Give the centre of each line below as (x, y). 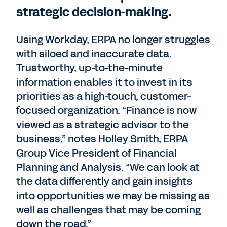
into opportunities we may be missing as (113, 196)
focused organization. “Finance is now (106, 110)
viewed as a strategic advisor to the (103, 125)
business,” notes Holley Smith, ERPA (102, 139)
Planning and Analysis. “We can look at (108, 167)
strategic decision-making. (95, 12)
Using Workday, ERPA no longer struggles (113, 40)
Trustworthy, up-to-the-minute (89, 68)
